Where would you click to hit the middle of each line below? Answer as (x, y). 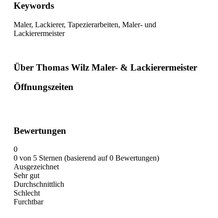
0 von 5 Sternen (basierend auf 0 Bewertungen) (86, 158)
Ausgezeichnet (36, 167)
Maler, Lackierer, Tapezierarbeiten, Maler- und (85, 24)
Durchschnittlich (39, 184)
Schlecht (27, 193)
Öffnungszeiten (44, 87)
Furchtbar (28, 202)
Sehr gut (27, 176)
